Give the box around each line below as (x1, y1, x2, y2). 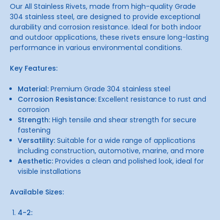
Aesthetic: (18, 156, 54, 166)
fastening (18, 125, 51, 135)
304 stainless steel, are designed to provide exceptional (10, 11, 200, 22)
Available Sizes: (10, 187, 64, 197)
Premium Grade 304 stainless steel (49, 83, 171, 94)
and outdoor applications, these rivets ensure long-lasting (10, 32, 209, 42)
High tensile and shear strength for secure (50, 114, 197, 125)
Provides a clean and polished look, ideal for (53, 156, 204, 166)
